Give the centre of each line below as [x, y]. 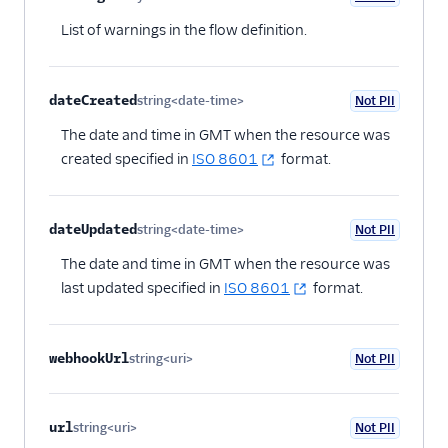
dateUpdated [93, 229]
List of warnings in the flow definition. [184, 30]
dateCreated [93, 100]
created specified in [126, 159]
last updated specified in [142, 288]
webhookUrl [89, 358]
